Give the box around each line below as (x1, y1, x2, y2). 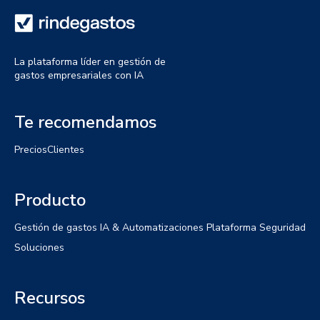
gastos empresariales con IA (14, 68, 144, 82)
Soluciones (14, 240, 64, 254)
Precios (14, 142, 47, 156)
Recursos (14, 286, 85, 309)
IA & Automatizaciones (100, 220, 204, 234)
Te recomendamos (14, 110, 156, 134)
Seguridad (259, 220, 306, 234)
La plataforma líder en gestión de (14, 54, 166, 69)
